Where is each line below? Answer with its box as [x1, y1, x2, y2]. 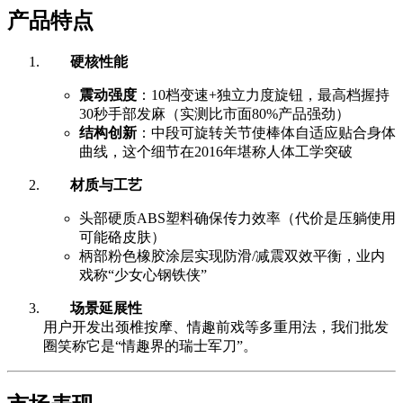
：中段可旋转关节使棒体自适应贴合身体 [137, 124, 396, 140]
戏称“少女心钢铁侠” [79, 266, 207, 282]
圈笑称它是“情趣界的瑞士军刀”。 [43, 337, 257, 354]
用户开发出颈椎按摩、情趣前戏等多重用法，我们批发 [43, 318, 389, 335]
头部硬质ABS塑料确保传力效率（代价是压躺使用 [79, 210, 396, 226]
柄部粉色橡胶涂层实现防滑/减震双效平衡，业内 [79, 247, 385, 264]
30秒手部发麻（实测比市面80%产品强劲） [79, 105, 350, 121]
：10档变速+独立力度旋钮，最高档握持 [137, 86, 390, 103]
